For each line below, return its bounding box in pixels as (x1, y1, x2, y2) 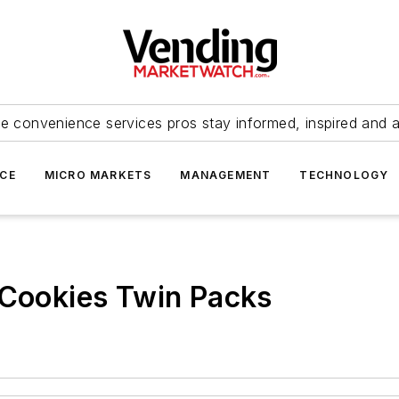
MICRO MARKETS (44, 168, 152, 182)
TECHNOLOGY (299, 168, 389, 182)
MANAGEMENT (180, 168, 272, 182)
